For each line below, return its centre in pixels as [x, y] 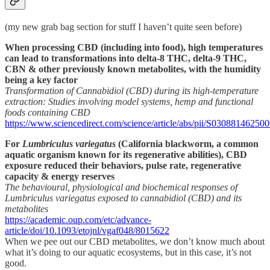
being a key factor [41, 80]
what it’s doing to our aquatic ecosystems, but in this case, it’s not [128, 253]
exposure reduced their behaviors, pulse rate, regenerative [123, 166]
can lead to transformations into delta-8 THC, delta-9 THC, [126, 58]
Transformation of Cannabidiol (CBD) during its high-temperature [132, 91]
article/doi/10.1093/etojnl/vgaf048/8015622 [87, 231]
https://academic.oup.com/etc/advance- [78, 220]
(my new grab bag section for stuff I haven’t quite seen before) [123, 27]
